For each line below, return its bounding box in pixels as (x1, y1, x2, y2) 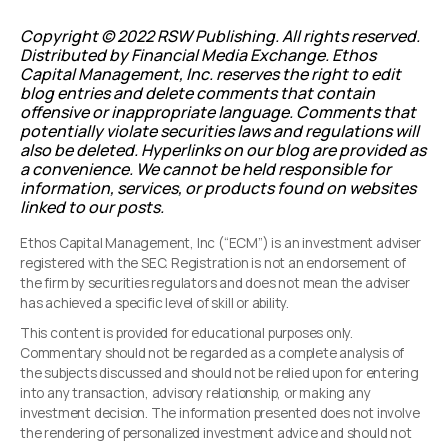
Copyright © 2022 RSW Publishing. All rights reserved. (20, 25, 420, 48)
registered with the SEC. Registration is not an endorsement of (20, 254, 406, 273)
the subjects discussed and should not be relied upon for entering (20, 364, 419, 383)
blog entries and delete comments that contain (20, 82, 375, 105)
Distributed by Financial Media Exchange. (20, 44, 332, 67)
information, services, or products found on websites (20, 177, 416, 200)
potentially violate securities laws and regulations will (20, 120, 419, 143)
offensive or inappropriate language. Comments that (20, 101, 416, 124)
